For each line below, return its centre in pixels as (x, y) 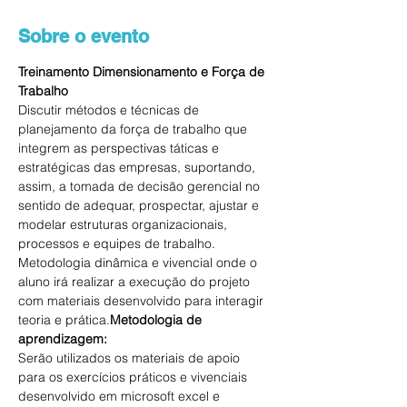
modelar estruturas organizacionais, (124, 225)
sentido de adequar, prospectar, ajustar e (140, 206)
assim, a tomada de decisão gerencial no (141, 187)
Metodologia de (158, 320)
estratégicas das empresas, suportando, (139, 168)
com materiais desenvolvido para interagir (143, 301)
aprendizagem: (65, 339)
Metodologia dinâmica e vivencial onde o (139, 263)
